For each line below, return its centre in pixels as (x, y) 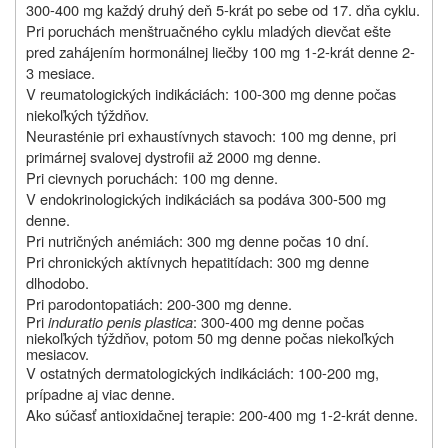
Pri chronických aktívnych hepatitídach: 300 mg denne (197, 262)
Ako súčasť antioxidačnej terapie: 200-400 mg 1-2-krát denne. (222, 415)
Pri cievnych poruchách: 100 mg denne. (152, 178)
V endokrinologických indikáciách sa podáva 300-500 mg (206, 199)
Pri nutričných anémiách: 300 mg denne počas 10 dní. (197, 241)
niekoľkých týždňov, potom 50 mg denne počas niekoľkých (210, 338)
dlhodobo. (57, 283)
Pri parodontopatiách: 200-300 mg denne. (159, 304)
